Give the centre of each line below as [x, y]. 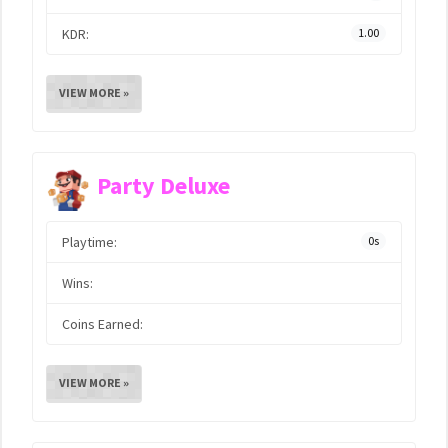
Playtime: [89, 242]
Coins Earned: [102, 324]
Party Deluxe [163, 186]
